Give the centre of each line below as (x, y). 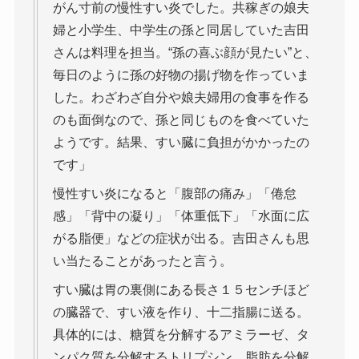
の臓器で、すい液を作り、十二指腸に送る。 (181, 313)
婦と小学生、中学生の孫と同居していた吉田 (181, 30)
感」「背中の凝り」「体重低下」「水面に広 (181, 216)
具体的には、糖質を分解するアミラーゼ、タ (181, 335)
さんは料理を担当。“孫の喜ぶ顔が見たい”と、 (185, 53)
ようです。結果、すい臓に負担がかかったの (181, 143)
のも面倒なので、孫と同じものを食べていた (181, 120)
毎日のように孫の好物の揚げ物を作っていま (181, 75)
